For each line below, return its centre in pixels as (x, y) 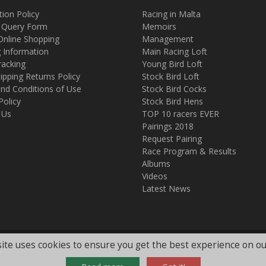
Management (168, 39)
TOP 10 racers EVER (180, 114)
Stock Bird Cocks (174, 89)
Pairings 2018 (168, 126)
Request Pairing (172, 139)
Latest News (166, 189)
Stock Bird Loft (171, 76)
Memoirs (159, 26)
